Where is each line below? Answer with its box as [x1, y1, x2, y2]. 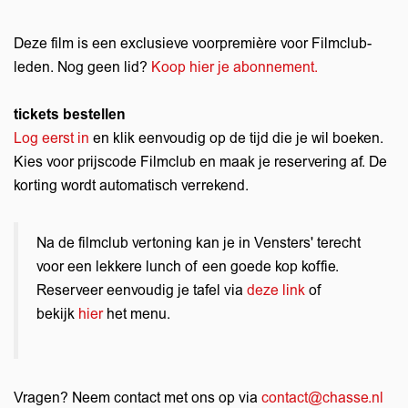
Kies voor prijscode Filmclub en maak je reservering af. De [14, 153, 387, 172]
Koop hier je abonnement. [151, 58, 318, 76]
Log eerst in [14, 129, 89, 148]
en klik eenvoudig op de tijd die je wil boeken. [89, 129, 383, 148]
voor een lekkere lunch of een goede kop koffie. [36, 257, 339, 276]
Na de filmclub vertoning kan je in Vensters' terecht [36, 233, 361, 252]
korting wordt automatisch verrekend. [14, 177, 249, 196]
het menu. [103, 304, 170, 323]
